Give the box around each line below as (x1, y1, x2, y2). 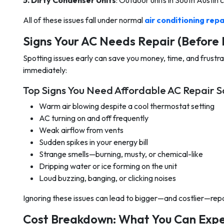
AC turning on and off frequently (39, 113, 148, 123)
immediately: (23, 65, 67, 75)
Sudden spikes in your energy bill (39, 137, 148, 147)
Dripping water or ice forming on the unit (39, 161, 177, 171)
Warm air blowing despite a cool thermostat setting (39, 101, 214, 111)
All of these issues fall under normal (23, 15, 144, 25)
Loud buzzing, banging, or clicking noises (39, 173, 176, 183)
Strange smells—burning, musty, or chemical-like (39, 149, 203, 159)
